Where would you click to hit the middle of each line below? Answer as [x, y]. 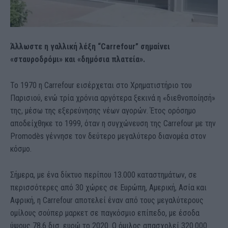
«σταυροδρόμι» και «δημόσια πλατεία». [78, 60]
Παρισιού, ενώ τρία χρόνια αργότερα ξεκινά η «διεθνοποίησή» [113, 98]
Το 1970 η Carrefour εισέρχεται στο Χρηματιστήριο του [101, 85]
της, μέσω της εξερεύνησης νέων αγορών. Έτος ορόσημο [103, 111]
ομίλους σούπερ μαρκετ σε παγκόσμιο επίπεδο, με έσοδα [105, 213]
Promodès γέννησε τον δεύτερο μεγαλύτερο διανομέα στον [108, 136]
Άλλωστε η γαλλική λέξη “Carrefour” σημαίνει [90, 47]
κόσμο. [21, 149]
